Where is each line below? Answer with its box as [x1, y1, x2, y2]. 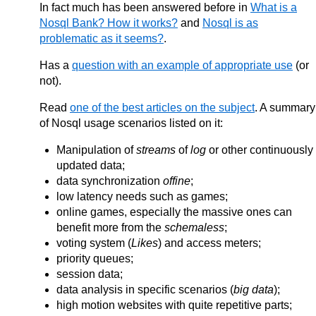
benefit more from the [56, 221, 164, 233]
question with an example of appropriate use [72, 59, 293, 71]
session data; [56, 267, 123, 280]
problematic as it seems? [39, 32, 164, 44]
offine [163, 174, 190, 187]
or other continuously [206, 143, 313, 156]
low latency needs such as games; [56, 190, 228, 202]
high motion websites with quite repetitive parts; [56, 298, 292, 311]
